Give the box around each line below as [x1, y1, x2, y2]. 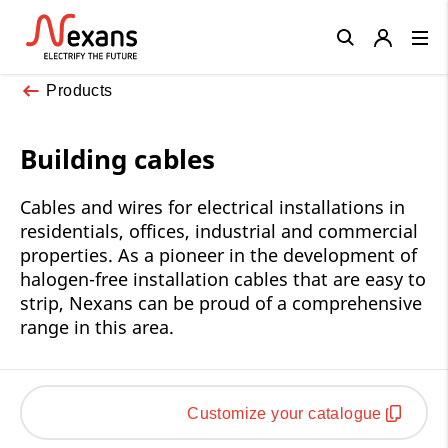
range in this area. [20, 314, 174, 339]
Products [46, 81, 113, 99]
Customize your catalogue [187, 404, 382, 422]
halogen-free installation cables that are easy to [20, 266, 426, 291]
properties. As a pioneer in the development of [20, 242, 417, 267]
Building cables [20, 140, 215, 177]
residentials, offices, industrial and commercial [20, 218, 418, 243]
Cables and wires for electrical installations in [20, 194, 405, 219]
